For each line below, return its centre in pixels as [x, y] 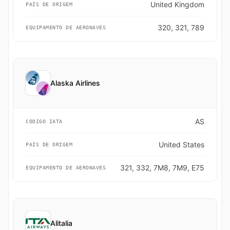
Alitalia [61, 223]
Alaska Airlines [75, 83]
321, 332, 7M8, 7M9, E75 [162, 168]
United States [181, 145]
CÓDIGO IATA [44, 121]
